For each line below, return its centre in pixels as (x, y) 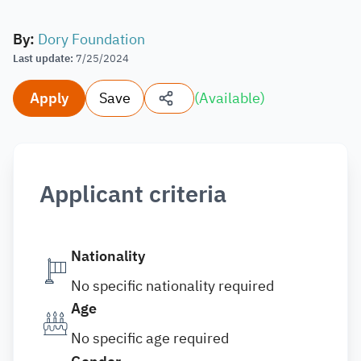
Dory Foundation (91, 39)
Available (230, 98)
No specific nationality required (172, 286)
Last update (41, 58)
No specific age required (150, 338)
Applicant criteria (133, 195)
